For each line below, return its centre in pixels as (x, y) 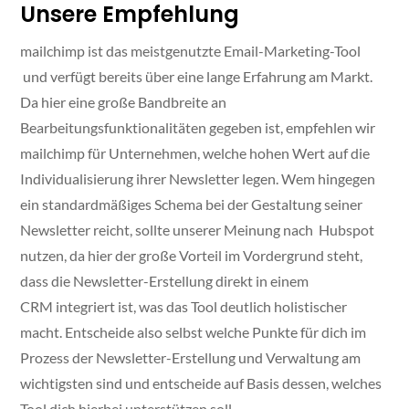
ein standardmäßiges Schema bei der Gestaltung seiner (192, 204)
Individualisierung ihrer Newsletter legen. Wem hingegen (198, 179)
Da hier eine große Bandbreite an (124, 102)
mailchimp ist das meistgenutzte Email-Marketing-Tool (191, 51)
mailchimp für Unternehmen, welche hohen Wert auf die (195, 153)
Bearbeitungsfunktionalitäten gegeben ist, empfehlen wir (198, 128)
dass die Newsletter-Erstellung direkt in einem (165, 281)
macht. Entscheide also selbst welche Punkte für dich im (194, 332)
